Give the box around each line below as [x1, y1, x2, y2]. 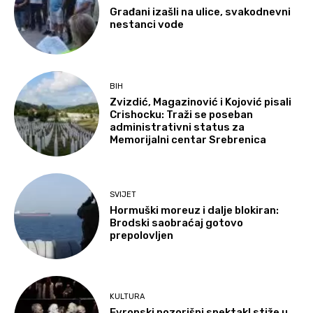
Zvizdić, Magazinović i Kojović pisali [110, 95, 292, 108]
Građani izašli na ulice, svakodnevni [110, 6, 291, 19]
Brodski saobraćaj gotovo [110, 216, 244, 229]
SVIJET [110, 189, 137, 199]
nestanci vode [110, 18, 184, 31]
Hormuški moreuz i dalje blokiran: [110, 203, 279, 217]
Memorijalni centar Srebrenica [110, 133, 267, 146]
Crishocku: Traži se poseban [110, 108, 254, 121]
